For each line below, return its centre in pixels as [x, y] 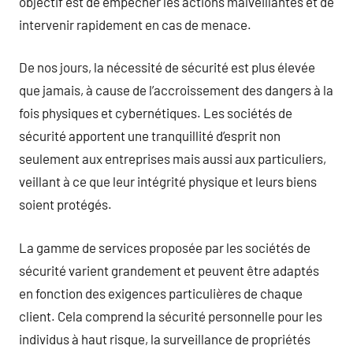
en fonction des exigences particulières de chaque [161, 293]
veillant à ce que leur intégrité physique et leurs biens [168, 181]
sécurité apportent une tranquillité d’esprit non [150, 136]
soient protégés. [65, 204]
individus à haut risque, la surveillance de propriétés [165, 338]
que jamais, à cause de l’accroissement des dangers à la [176, 90]
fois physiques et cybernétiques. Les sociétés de [156, 113]
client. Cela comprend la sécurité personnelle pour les [171, 316]
